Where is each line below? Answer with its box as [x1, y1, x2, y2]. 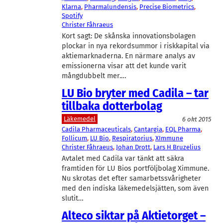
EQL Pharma [165, 125, 201, 133]
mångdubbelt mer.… [62, 72, 126, 81]
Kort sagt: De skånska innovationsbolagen [62, 32, 196, 41]
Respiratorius [112, 134, 152, 142]
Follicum [62, 134, 87, 142]
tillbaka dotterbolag [62, 99, 162, 113]
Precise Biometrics [139, 3, 194, 11]
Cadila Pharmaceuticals [62, 125, 131, 133]
